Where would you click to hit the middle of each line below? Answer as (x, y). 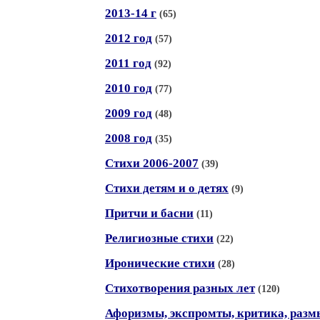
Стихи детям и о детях (167, 188)
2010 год (129, 88)
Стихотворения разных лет (180, 288)
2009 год (129, 113)
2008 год (129, 138)
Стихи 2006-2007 (152, 163)
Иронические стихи (160, 263)
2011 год (128, 63)
